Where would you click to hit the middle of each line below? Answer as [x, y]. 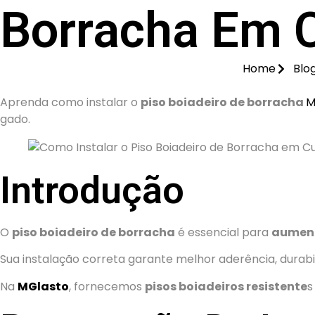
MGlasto [43, 286]
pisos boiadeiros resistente [226, 286]
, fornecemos [107, 286]
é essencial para [223, 232]
